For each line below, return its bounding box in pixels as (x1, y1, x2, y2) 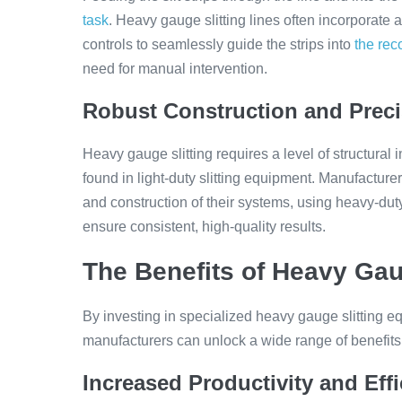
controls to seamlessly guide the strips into (83, 37, 354, 52)
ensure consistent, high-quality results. (83, 219, 326, 234)
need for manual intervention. (83, 61, 267, 76)
